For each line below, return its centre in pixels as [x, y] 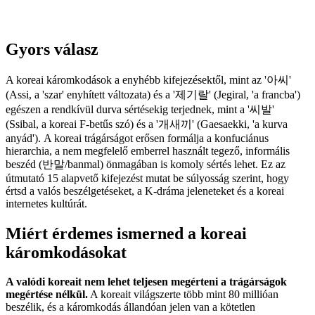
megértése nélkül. [47, 295]
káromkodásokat [66, 252]
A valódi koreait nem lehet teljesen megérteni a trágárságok [146, 282]
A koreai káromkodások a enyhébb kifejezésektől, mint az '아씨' [148, 79]
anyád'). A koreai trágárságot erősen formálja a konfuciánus [137, 138]
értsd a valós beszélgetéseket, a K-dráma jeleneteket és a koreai [145, 191]
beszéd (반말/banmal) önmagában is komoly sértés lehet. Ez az [146, 164]
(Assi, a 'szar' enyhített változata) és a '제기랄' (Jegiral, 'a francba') [153, 94]
